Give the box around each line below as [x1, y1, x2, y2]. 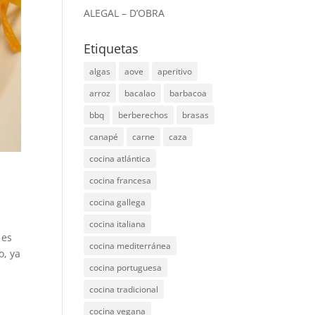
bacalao [124, 87, 156, 99]
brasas [182, 109, 210, 121]
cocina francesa [89, 174, 152, 186]
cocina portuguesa [89, 262, 162, 274]
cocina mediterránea [89, 240, 172, 252]
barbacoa [169, 87, 207, 99]
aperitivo [157, 65, 193, 77]
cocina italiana [89, 218, 146, 230]
